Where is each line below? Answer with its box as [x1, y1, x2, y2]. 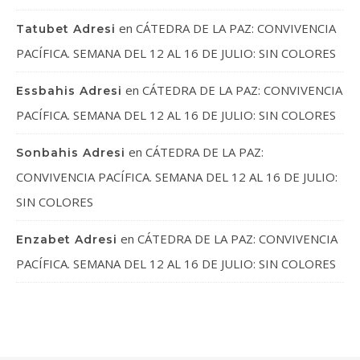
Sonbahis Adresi [16, 145, 125, 160]
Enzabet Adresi [16, 232, 117, 247]
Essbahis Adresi [16, 84, 122, 98]
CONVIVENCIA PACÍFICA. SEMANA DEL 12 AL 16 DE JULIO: [16, 169, 337, 185]
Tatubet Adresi [16, 22, 116, 36]
